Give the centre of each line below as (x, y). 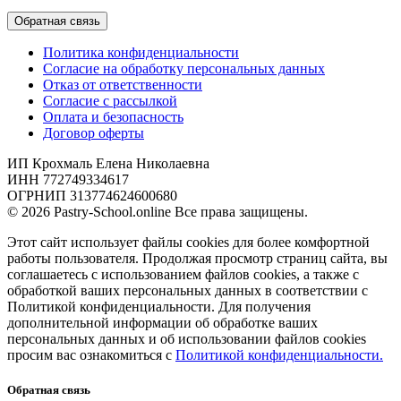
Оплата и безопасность (113, 117)
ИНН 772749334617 (68, 180)
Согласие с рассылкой (110, 101)
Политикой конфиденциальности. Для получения (159, 307)
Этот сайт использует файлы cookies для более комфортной (188, 243)
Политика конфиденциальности (141, 53)
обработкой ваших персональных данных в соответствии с (188, 291)
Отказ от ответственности (123, 85)
